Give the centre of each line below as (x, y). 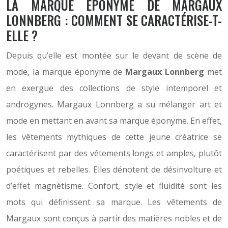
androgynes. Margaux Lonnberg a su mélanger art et (114, 104)
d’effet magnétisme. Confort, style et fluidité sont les (114, 186)
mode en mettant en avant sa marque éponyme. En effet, (114, 121)
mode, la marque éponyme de (66, 72)
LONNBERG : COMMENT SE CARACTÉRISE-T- (114, 20)
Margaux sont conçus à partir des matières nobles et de (114, 218)
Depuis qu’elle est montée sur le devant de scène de (114, 55)
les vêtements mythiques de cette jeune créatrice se (114, 137)
